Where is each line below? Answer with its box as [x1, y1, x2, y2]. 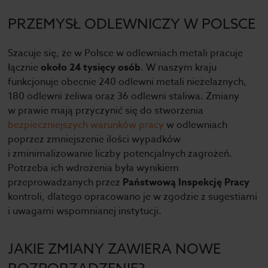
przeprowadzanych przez [8, 175, 123, 190]
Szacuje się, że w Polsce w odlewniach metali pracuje [8, 46, 243, 61]
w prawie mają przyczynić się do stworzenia [8, 103, 204, 118]
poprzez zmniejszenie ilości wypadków [8, 132, 181, 147]
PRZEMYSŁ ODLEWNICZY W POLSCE [8, 14, 256, 35]
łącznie [8, 60, 41, 75]
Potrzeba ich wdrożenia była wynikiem [8, 161, 179, 176]
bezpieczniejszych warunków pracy [8, 118, 165, 133]
